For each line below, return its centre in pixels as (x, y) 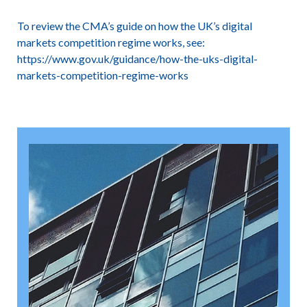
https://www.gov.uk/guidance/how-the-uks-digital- (137, 59)
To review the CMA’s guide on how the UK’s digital (134, 26)
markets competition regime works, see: (111, 42)
